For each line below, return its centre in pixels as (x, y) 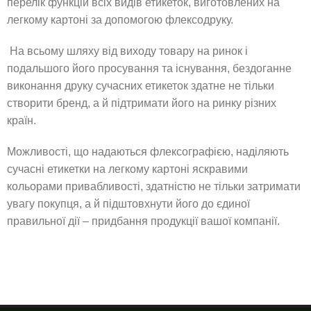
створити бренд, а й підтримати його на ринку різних (142, 103)
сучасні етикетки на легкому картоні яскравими (127, 169)
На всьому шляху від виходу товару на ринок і (127, 51)
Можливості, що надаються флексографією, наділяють (148, 152)
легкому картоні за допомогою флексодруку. (120, 20)
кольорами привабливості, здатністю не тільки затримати (154, 186)
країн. (22, 120)
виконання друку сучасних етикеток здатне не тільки (141, 86)
